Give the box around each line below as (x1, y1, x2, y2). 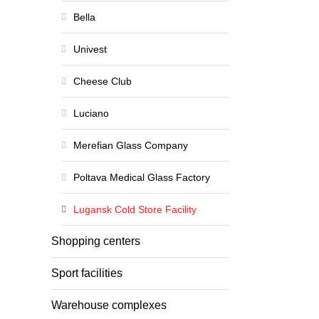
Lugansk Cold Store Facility (73, 204, 197, 215)
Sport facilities (51, 267, 122, 279)
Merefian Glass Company (73, 140, 188, 151)
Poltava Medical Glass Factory (73, 172, 210, 183)
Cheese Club (73, 75, 132, 87)
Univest (73, 43, 107, 55)
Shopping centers (51, 235, 140, 247)
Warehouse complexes (51, 299, 167, 311)
